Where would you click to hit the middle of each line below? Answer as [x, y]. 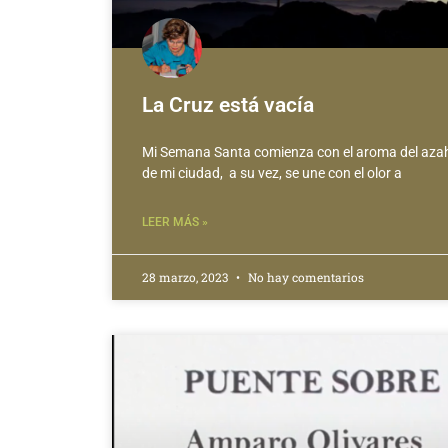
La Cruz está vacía [228, 104]
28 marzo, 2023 [186, 276]
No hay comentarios [304, 276]
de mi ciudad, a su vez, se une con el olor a [272, 172]
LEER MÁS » [175, 221]
